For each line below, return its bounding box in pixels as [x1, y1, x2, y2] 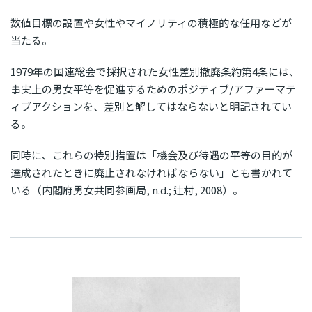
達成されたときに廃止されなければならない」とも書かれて [10, 164, 292, 180]
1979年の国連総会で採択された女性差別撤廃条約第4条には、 [10, 63, 299, 79]
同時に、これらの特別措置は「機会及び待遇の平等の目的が [10, 147, 292, 162]
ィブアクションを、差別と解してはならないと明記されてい [10, 98, 292, 114]
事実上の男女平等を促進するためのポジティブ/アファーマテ [10, 81, 296, 96]
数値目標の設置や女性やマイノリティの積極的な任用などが [10, 15, 292, 30]
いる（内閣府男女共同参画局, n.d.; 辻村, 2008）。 [10, 182, 243, 197]
